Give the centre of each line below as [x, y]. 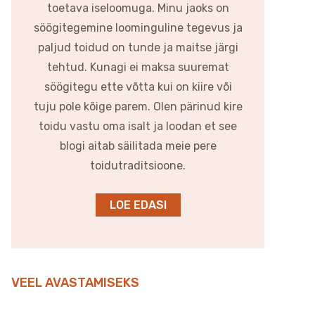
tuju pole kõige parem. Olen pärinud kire [138, 107]
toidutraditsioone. [138, 166]
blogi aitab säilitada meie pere [138, 146]
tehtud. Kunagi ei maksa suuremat [138, 67]
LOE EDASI [138, 205]
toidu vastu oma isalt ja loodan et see [138, 126]
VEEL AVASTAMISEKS [75, 283]
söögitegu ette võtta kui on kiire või [138, 87]
